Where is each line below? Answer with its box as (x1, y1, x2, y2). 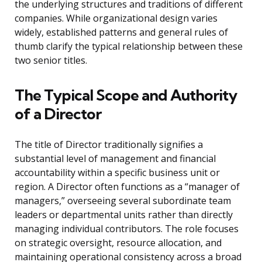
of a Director (15, 104, 101, 124)
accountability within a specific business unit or (15, 166, 220, 180)
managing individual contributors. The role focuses (15, 222, 239, 236)
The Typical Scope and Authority (15, 85, 237, 105)
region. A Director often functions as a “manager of (15, 180, 240, 194)
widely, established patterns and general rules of (15, 26, 228, 39)
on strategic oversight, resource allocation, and (15, 236, 222, 250)
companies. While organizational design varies (15, 12, 218, 25)
